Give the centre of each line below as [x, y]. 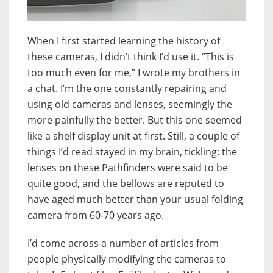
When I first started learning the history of [124, 41]
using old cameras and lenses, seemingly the [130, 104]
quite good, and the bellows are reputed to [126, 183]
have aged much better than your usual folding [135, 199]
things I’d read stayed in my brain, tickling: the [132, 151]
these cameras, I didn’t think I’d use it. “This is [131, 56]
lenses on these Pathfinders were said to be [128, 167]
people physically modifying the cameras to [127, 259]
